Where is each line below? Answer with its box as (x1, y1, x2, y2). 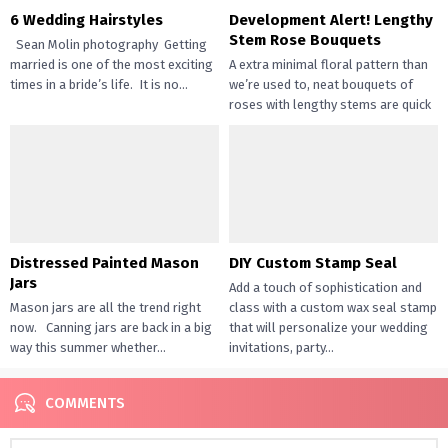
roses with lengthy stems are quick (229, 97, 431, 113)
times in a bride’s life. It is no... (10, 77, 188, 93)
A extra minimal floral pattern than (229, 57, 428, 73)
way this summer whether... (10, 339, 166, 355)
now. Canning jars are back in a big (10, 319, 212, 335)
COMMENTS (45, 393, 125, 412)
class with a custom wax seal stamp (229, 299, 437, 315)
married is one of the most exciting (10, 57, 213, 73)
